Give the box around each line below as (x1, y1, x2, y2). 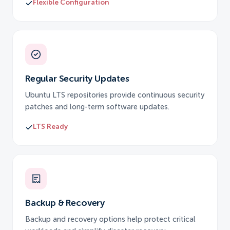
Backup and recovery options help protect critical (25, 216, 196, 224)
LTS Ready (33, 124, 68, 131)
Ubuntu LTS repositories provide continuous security (25, 92, 204, 100)
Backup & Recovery (25, 199, 105, 208)
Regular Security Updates (25, 74, 129, 84)
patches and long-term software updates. (25, 104, 169, 111)
